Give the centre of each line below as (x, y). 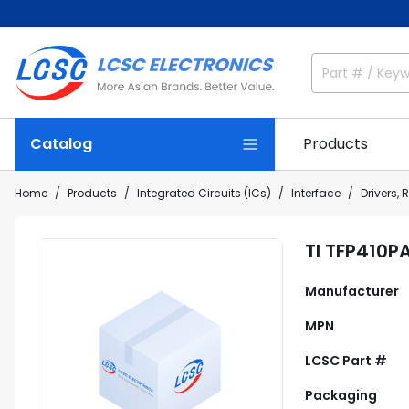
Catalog (61, 144)
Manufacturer (352, 291)
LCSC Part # (346, 361)
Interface (316, 193)
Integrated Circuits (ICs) (204, 193)
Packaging (341, 395)
